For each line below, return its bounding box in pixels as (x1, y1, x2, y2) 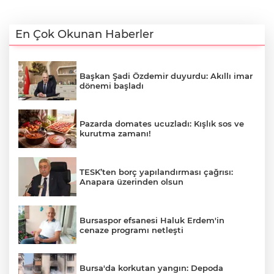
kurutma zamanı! (80, 128, 151, 139)
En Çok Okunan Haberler (15, 27, 154, 41)
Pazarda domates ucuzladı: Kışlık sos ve (80, 119, 244, 129)
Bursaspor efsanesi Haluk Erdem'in (80, 215, 224, 225)
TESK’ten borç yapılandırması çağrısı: (80, 166, 233, 177)
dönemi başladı (80, 80, 144, 91)
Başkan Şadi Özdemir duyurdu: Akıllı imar (80, 70, 253, 81)
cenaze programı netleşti (80, 224, 183, 235)
